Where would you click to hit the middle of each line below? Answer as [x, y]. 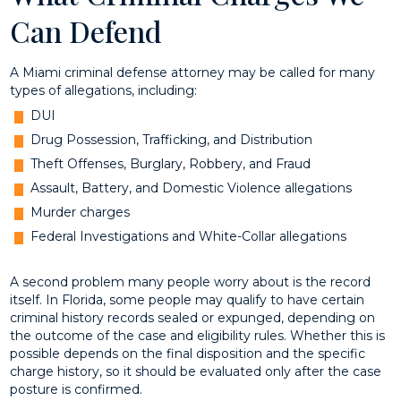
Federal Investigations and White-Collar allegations [188, 237]
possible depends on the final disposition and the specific [188, 354]
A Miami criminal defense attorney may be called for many [193, 72]
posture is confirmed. [77, 390]
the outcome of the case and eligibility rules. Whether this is [198, 336]
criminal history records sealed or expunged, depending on [193, 318]
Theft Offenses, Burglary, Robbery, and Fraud [170, 164]
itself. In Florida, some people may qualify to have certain [188, 300]
